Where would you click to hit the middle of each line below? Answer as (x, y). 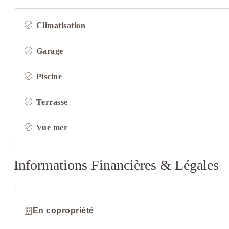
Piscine (49, 77)
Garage (50, 51)
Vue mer (52, 128)
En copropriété (63, 211)
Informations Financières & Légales (116, 165)
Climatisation (61, 26)
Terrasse (52, 102)
